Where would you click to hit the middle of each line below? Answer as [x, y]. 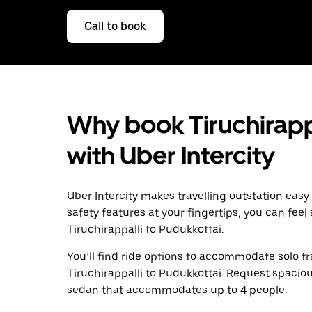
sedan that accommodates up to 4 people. [177, 290]
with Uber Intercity [171, 155]
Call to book [115, 26]
